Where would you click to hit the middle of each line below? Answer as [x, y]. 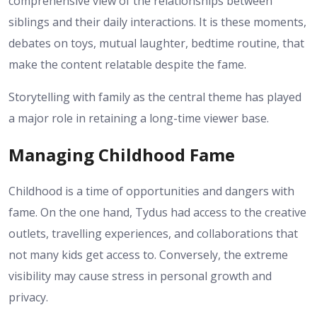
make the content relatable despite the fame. [127, 64]
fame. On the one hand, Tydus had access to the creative [157, 212]
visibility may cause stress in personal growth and [140, 276]
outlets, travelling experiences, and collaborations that [153, 233]
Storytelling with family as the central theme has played [155, 97]
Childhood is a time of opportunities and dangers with [151, 191]
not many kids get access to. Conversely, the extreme [148, 254]
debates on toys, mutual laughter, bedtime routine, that [156, 43]
